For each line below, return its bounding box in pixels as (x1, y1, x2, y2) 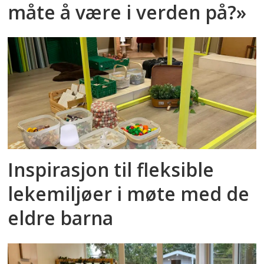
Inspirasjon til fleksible (8, 157, 214, 183)
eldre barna (8, 205, 114, 231)
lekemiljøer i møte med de (8, 181, 250, 207)
